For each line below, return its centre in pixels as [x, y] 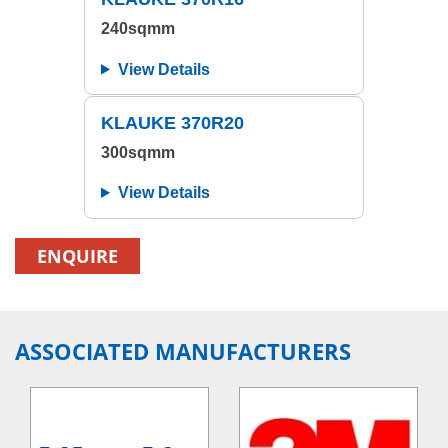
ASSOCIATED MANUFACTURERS [183, 352]
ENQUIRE [77, 256]
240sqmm [138, 29]
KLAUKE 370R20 [172, 122]
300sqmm [138, 152]
